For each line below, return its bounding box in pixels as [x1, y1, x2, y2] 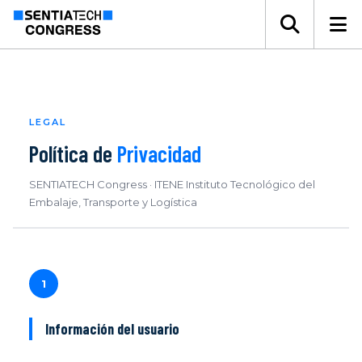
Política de [29, 140, 117, 167]
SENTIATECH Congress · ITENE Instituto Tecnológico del [29, 178, 315, 191]
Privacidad [117, 140, 201, 167]
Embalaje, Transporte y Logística [29, 196, 197, 208]
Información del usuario [45, 320, 179, 338]
